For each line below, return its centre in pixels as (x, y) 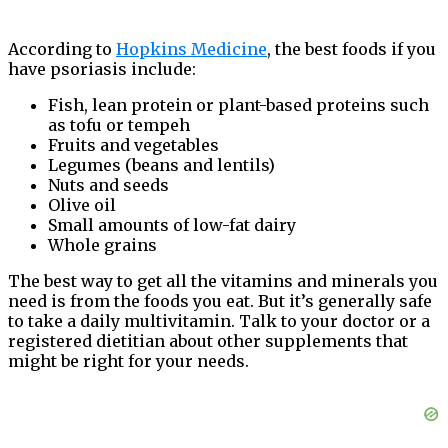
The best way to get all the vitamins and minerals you (223, 281)
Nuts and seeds (108, 185)
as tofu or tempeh (119, 125)
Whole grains (102, 245)
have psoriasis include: (102, 69)
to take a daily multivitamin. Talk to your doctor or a (219, 321)
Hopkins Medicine (191, 49)
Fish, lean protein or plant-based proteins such (238, 105)
